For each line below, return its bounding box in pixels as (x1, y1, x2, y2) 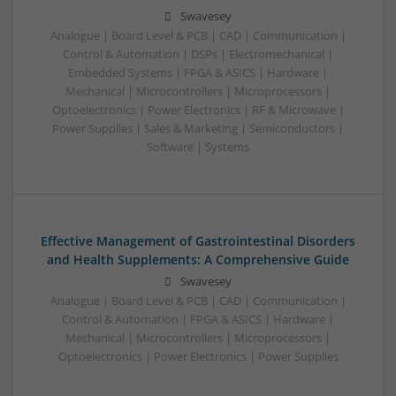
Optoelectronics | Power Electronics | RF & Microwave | (51, 102, 345, 118)
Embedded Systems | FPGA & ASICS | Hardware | (68, 65, 328, 80)
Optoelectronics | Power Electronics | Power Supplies (57, 348, 339, 364)
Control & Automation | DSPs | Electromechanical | (63, 46, 333, 62)
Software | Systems (147, 139, 249, 155)
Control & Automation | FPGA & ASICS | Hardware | (62, 311, 334, 327)
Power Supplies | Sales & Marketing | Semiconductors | (52, 120, 344, 136)
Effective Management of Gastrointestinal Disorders (41, 232, 355, 249)
